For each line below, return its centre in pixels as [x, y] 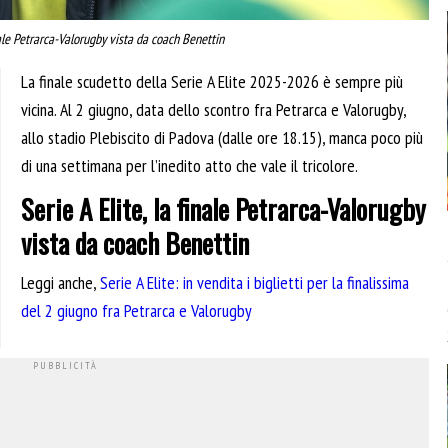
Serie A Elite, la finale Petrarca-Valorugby [223, 209]
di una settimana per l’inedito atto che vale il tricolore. [189, 165]
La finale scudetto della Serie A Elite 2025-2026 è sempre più [212, 81]
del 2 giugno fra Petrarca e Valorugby [136, 311]
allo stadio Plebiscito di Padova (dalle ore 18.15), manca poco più [222, 137]
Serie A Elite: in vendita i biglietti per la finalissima [254, 283]
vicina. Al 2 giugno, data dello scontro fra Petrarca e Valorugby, [213, 109]
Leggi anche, [60, 283]
